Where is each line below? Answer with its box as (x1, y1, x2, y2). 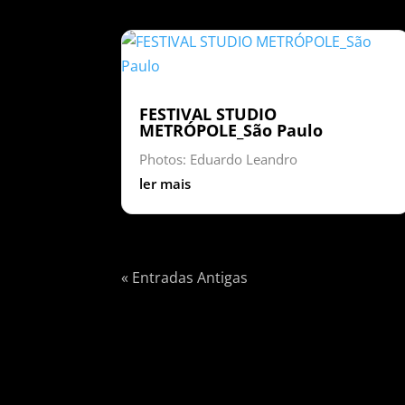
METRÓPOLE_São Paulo (139, 118, 324, 141)
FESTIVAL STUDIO (139, 102, 278, 125)
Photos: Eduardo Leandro (139, 149, 298, 168)
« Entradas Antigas (121, 267, 249, 287)
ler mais (139, 174, 192, 193)
